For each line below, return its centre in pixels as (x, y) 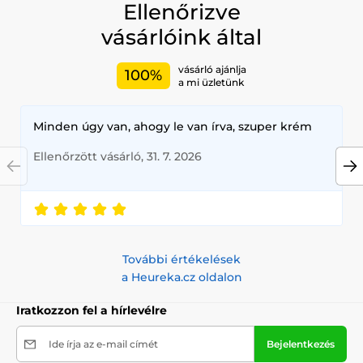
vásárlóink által (181, 38)
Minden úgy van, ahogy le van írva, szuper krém (173, 127)
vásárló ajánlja (212, 69)
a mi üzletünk (211, 82)
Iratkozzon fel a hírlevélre (92, 311)
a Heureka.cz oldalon (181, 278)
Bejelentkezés (301, 344)
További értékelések (181, 260)
